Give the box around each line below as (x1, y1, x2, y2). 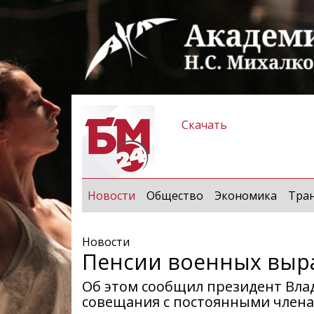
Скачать (182, 116, 228, 132)
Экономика (214, 187, 277, 203)
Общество (146, 187, 203, 203)
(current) (135, 186, 181, 203)
